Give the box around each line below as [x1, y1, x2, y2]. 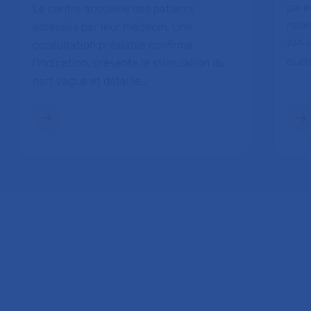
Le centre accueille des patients [33, 2, 196, 16]
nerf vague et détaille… [33, 74, 148, 88]
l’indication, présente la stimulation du [33, 56, 226, 70]
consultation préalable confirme [33, 38, 194, 52]
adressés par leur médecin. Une [33, 20, 193, 34]
